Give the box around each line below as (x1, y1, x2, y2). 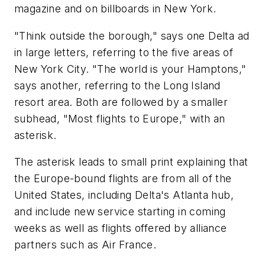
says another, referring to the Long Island (14, 79, 221, 92)
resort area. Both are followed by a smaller (14, 95, 228, 108)
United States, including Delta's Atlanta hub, (14, 189, 234, 202)
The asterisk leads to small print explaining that (14, 156, 248, 169)
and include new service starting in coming (14, 205, 226, 218)
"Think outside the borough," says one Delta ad (14, 29, 250, 42)
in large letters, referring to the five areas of (14, 46, 234, 59)
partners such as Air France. (14, 238, 157, 251)
